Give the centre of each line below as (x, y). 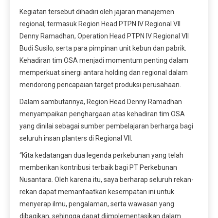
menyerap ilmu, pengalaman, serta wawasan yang (97, 204)
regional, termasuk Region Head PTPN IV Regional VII (100, 24)
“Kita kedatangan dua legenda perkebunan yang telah (101, 155)
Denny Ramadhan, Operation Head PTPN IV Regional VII (104, 36)
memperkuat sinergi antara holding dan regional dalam (104, 72)
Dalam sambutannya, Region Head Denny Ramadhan (101, 101)
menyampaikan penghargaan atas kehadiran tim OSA (102, 114)
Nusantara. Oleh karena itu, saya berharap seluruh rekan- (107, 179)
